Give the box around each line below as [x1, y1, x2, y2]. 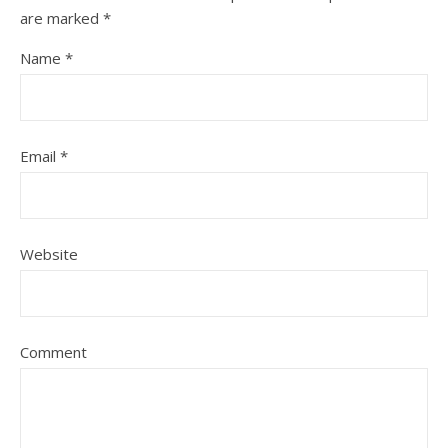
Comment [20, 341, 87, 362]
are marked [20, 7, 103, 28]
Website [20, 243, 78, 264]
